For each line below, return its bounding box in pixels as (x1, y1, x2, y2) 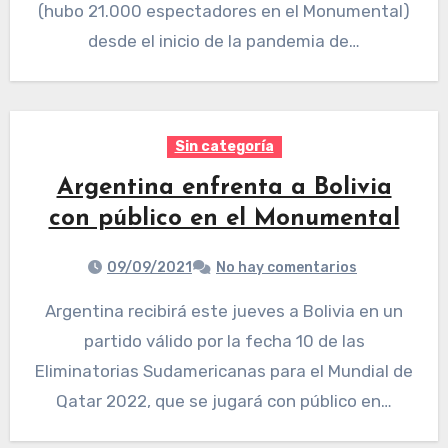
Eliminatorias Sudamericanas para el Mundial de (35, 361, 413, 382)
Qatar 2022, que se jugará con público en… (56, 391, 392, 412)
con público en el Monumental (48, 207, 400, 232)
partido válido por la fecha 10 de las (83, 331, 365, 352)
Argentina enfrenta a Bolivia (56, 176, 392, 201)
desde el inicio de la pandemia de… (88, 31, 360, 52)
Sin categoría (174, 138, 274, 156)
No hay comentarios (216, 259, 357, 277)
